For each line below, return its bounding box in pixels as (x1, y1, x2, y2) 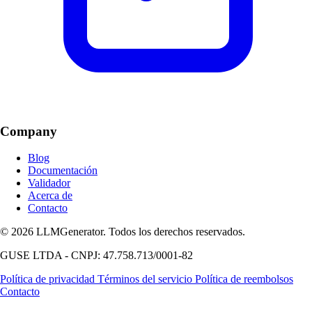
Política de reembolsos (195, 273, 293, 286)
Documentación (28, 164, 97, 177)
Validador (28, 177, 70, 189)
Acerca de (28, 189, 72, 202)
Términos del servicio (97, 273, 195, 286)
